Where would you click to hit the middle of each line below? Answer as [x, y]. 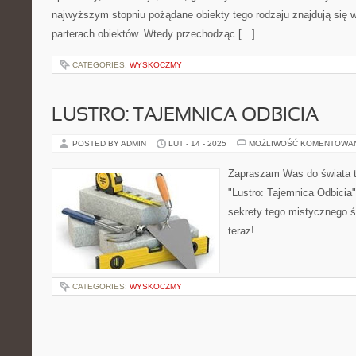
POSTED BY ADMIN [110, 143]
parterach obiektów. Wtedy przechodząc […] [153, 34]
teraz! [241, 231]
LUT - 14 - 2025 [197, 143]
